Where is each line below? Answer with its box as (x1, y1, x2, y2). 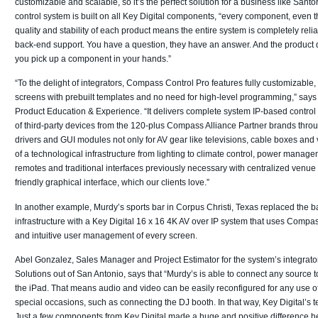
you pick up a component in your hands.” (15, 53, 171, 64)
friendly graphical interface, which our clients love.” (15, 177, 209, 188)
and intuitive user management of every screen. (15, 230, 197, 241)
